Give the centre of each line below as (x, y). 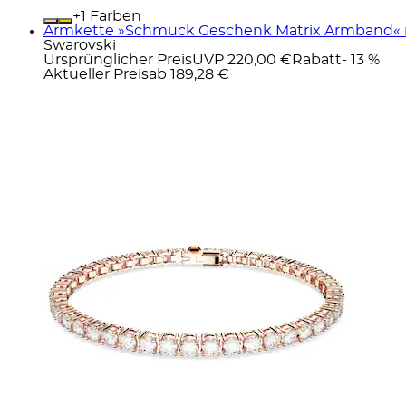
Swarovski (80, 45)
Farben (114, 16)
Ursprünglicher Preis (118, 59)
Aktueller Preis (96, 74)
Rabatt (317, 59)
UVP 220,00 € (242, 59)
